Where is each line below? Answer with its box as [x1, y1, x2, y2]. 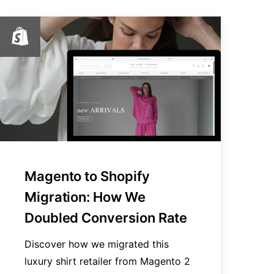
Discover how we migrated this [24, 237, 169, 250]
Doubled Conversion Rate [24, 209, 188, 226]
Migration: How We [24, 188, 146, 205]
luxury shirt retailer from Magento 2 [24, 254, 190, 267]
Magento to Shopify [24, 168, 150, 184]
